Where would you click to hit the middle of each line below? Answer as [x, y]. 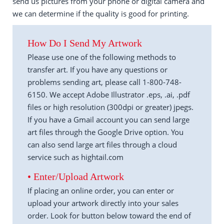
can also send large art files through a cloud [102, 144]
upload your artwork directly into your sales [103, 203]
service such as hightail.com [75, 157]
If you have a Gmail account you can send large [108, 119]
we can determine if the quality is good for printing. [101, 13]
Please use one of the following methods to [102, 57]
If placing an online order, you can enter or [101, 190]
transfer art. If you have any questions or [97, 69]
